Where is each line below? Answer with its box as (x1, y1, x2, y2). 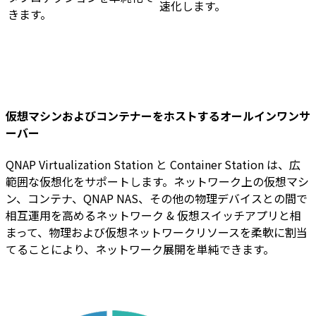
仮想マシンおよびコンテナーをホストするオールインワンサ (6, 107, 310, 124)
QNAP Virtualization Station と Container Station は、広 (6, 156, 300, 174)
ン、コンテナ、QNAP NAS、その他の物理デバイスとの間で (6, 190, 308, 207)
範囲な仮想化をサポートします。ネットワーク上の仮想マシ (6, 173, 309, 190)
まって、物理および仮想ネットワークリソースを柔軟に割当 (6, 224, 308, 241)
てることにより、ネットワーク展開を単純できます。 (6, 241, 274, 258)
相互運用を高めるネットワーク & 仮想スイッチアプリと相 (6, 207, 301, 224)
